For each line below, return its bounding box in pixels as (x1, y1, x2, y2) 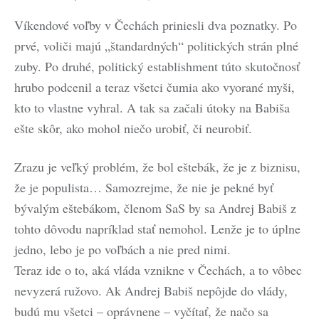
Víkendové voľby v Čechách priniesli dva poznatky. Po (14, 16, 297, 33)
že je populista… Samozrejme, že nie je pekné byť (14, 179, 273, 196)
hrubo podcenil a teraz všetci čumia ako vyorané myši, (14, 78, 295, 95)
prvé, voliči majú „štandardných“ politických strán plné (14, 37, 298, 54)
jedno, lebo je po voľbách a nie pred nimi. (14, 241, 231, 258)
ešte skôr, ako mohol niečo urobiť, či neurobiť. (14, 120, 252, 137)
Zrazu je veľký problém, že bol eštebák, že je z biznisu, (14, 158, 300, 175)
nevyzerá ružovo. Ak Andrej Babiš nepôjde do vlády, (14, 282, 288, 299)
